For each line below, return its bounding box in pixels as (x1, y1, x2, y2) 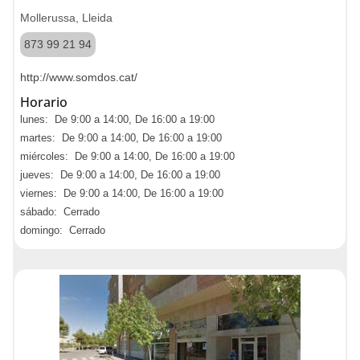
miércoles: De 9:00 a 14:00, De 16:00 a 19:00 (20, 150, 235, 162)
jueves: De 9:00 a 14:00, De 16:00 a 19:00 (20, 169, 220, 181)
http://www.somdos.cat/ (20, 71, 137, 84)
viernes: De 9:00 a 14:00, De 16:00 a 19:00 (20, 187, 223, 199)
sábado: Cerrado (20, 206, 100, 218)
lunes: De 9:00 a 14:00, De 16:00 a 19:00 (20, 113, 215, 125)
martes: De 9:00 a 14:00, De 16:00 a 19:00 (20, 132, 222, 144)
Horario (20, 93, 67, 111)
